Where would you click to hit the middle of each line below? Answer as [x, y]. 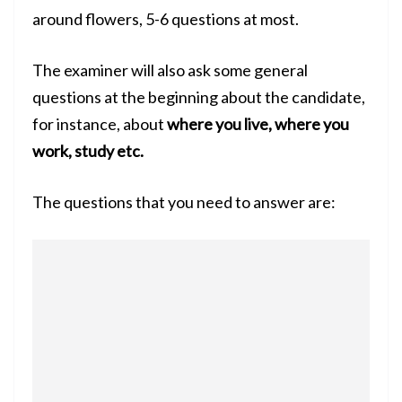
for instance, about [100, 124]
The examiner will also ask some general [170, 70]
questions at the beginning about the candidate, [199, 97]
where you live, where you [258, 124]
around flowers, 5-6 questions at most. [166, 19]
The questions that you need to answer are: [184, 202]
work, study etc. [88, 151]
